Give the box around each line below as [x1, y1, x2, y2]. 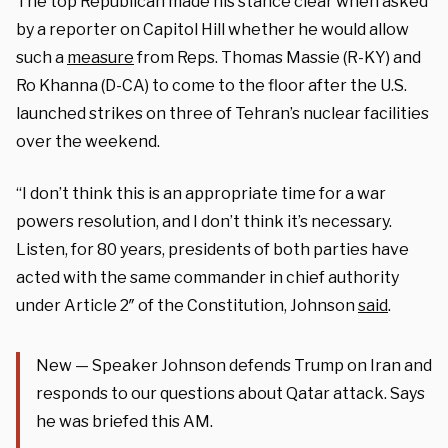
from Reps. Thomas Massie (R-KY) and [134, 47, 421, 67]
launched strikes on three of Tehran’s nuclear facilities [16, 103, 429, 123]
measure [67, 47, 134, 67]
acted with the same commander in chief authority [16, 267, 399, 287]
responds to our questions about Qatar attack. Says [36, 383, 425, 403]
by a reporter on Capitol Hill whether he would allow [16, 19, 409, 39]
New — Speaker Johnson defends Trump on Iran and [36, 355, 432, 375]
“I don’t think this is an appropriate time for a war [16, 183, 386, 203]
